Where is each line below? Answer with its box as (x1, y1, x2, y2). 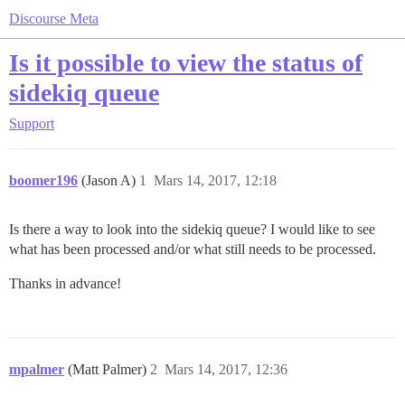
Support (9, 116, 54, 131)
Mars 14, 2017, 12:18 (154, 173, 277, 188)
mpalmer (9, 362, 64, 377)
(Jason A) (81, 173, 139, 188)
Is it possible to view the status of (9, 49, 363, 77)
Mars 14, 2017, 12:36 (165, 362, 287, 377)
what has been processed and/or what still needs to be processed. (9, 241, 376, 257)
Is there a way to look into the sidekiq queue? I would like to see (9, 221, 375, 237)
